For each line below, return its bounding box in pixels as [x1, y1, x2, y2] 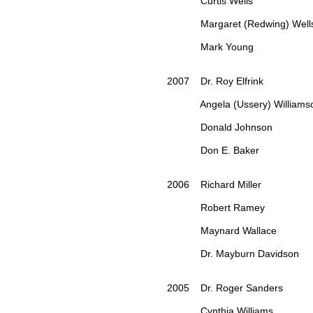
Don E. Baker [167, 145, 262, 156]
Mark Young [167, 41, 256, 53]
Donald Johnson [167, 122, 275, 133]
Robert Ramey [167, 202, 268, 214]
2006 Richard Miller [167, 179, 264, 191]
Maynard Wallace [167, 225, 279, 237]
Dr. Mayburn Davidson [167, 248, 302, 260]
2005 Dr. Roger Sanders [167, 282, 286, 294]
